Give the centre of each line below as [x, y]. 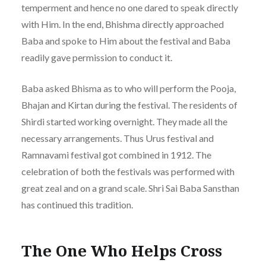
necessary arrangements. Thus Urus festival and [117, 138]
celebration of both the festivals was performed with [128, 172]
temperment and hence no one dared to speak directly [129, 8]
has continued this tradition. [77, 205]
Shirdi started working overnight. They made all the [124, 122]
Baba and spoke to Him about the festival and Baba [126, 41]
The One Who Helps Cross [121, 250]
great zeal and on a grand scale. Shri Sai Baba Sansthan [130, 188]
